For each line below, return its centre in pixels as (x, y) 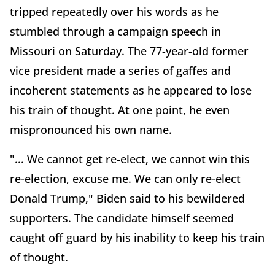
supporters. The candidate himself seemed (122, 218)
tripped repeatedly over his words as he (114, 12)
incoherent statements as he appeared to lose (131, 91)
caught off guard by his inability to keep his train (137, 238)
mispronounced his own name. (94, 130)
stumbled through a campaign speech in (115, 32)
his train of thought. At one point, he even (120, 110)
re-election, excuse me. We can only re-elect (125, 179)
